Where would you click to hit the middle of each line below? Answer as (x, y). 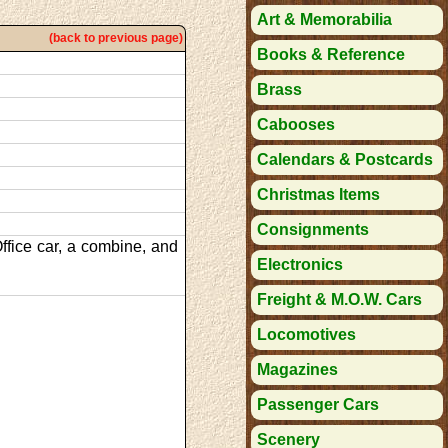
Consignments (313, 229)
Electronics (300, 264)
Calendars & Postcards (345, 159)
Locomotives (307, 334)
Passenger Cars (318, 404)
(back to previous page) (116, 37)
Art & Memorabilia (325, 19)
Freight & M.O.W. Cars (340, 299)
